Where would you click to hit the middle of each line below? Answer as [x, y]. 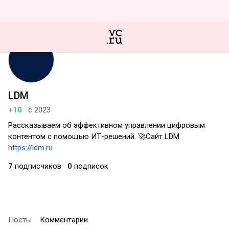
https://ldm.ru [30, 148]
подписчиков [37, 166]
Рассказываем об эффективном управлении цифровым [107, 125]
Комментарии [64, 220]
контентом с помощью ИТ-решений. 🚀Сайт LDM [94, 136]
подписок [90, 166]
